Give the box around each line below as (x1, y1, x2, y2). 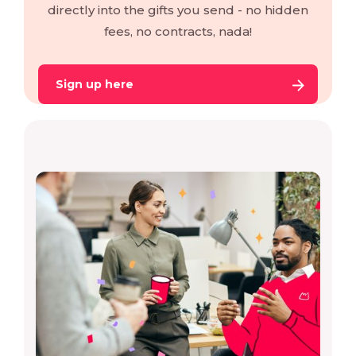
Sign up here (56, 77, 133, 92)
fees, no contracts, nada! (104, 24, 252, 40)
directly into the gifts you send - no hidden (48, 2, 308, 18)
